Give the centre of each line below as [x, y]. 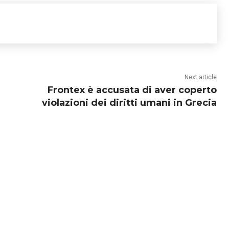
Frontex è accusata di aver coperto [132, 90]
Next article [200, 77]
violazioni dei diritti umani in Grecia [129, 103]
